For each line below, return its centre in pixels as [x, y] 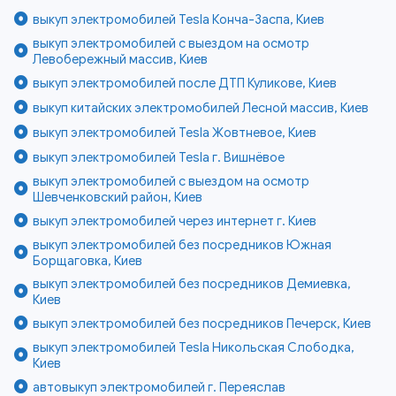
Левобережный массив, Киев [121, 60]
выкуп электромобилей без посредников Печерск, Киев [202, 324]
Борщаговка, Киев [88, 261]
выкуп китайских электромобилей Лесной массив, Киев [201, 108]
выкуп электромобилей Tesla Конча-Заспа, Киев [179, 20]
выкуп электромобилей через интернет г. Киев [175, 221]
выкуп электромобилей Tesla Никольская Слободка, [194, 348]
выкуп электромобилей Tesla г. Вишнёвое [159, 158]
